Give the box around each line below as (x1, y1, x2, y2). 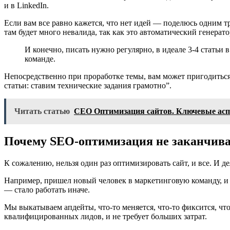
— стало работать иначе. (4, 185, 90, 195)
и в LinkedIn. (4, 1, 49, 10)
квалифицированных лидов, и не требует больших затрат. (4, 212, 207, 221)
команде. (25, 54, 55, 64)
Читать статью (14, 107, 70, 116)
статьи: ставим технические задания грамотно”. (4, 81, 171, 90)
